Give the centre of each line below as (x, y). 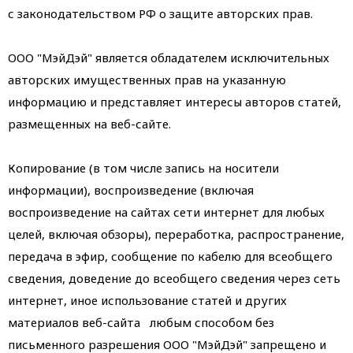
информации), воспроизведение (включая (131, 190)
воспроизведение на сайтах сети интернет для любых (166, 212)
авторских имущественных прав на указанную (147, 80)
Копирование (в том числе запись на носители (143, 168)
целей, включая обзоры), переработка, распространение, (176, 234)
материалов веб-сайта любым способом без (141, 322)
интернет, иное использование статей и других (147, 300)
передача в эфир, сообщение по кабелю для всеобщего (170, 256)
